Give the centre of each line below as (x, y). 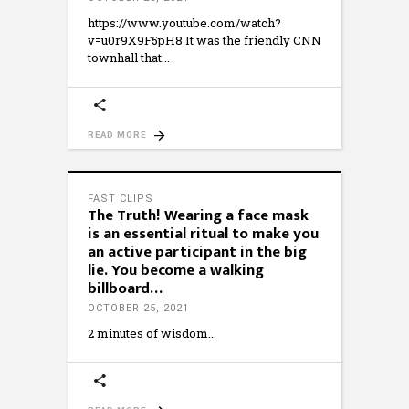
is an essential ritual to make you (203, 234)
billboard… (125, 288)
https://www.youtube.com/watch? (184, 23)
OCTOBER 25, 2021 (138, 308)
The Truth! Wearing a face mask (198, 215)
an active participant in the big (197, 252)
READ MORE (117, 135)
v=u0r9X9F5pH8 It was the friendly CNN (204, 40)
